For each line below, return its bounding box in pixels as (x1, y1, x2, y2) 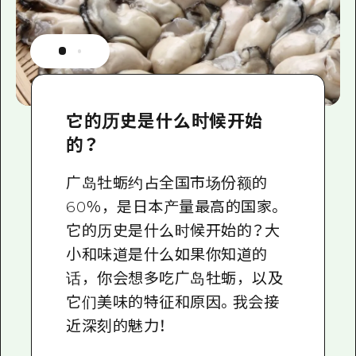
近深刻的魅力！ (66, 316, 167, 335)
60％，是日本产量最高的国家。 (66, 197, 284, 216)
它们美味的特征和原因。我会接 (66, 292, 280, 311)
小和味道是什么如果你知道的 (66, 245, 268, 264)
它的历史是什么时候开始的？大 (66, 221, 281, 240)
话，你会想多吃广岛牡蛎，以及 (66, 269, 284, 288)
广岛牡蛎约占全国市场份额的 (66, 173, 268, 192)
